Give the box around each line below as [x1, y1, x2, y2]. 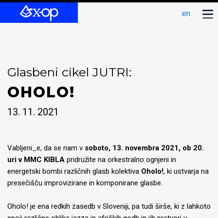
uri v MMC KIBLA [7, 155, 65, 164]
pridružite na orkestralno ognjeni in [65, 155, 176, 164]
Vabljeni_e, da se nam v [7, 144, 85, 152]
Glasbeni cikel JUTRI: [7, 65, 131, 79]
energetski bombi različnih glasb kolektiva [7, 167, 141, 176]
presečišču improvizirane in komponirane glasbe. [7, 179, 163, 187]
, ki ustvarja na [163, 167, 209, 176]
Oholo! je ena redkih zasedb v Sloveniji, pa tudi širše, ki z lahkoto [7, 202, 211, 211]
